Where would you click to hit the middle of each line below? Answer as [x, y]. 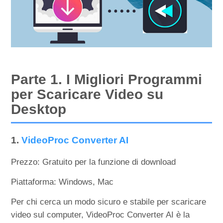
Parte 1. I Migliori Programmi [107, 79]
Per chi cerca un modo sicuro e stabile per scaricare [109, 202]
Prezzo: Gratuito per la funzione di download [94, 162]
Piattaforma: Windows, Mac [62, 182]
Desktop [39, 109]
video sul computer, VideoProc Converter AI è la [101, 215]
